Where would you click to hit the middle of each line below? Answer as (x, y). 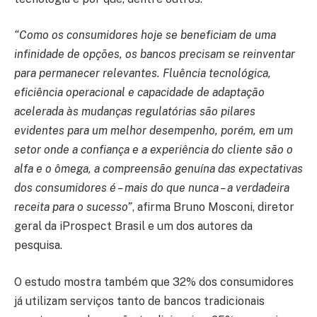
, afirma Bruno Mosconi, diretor (213, 207)
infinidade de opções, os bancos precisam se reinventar (155, 54)
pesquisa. (38, 246)
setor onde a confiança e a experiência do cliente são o (154, 150)
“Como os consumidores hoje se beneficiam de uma (145, 35)
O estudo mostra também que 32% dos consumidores (154, 282)
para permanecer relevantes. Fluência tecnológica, (143, 74)
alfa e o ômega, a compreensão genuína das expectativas (158, 169)
